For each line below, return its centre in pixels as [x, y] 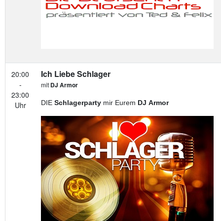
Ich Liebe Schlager [76, 74]
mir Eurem [118, 103]
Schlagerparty [78, 103]
